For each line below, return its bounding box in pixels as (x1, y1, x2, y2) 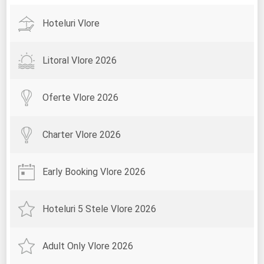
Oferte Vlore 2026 (42, 92, 119, 104)
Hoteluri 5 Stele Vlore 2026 (42, 203, 157, 215)
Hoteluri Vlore (42, 18, 100, 29)
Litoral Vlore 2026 (42, 55, 117, 67)
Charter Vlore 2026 (42, 129, 121, 141)
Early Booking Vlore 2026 (42, 166, 146, 178)
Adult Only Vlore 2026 (42, 240, 134, 252)
